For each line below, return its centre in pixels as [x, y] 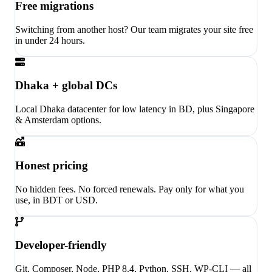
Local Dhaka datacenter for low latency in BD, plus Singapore [135, 109]
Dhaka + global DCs [66, 86]
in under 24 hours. [50, 40]
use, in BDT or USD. [56, 200]
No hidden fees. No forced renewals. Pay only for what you [130, 189]
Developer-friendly [61, 245]
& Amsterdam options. [58, 120]
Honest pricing [52, 165]
